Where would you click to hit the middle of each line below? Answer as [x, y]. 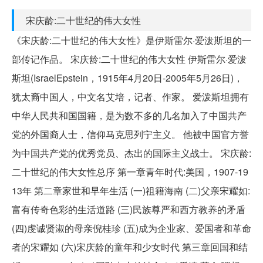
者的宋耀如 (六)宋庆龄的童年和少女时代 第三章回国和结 [130, 247]
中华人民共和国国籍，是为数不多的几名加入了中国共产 [129, 115]
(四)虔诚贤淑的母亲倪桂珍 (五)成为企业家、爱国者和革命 [131, 228]
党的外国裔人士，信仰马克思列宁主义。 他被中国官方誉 [130, 134]
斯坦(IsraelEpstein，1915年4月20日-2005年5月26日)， [127, 77]
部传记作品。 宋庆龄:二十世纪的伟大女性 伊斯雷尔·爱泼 [129, 59]
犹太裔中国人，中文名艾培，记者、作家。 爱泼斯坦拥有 [130, 96]
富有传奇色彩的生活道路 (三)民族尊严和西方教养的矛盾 [129, 209]
